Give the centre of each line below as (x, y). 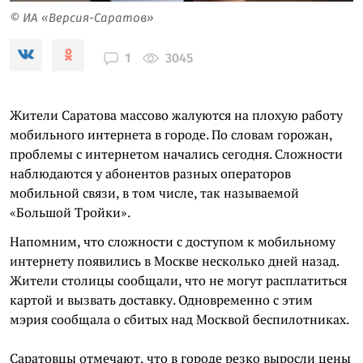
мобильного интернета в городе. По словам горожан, (171, 134)
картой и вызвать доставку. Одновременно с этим (161, 299)
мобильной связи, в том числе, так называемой (154, 192)
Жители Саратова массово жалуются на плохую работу (176, 115)
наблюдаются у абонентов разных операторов (150, 173)
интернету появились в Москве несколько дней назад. (174, 261)
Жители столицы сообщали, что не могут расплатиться (178, 280)
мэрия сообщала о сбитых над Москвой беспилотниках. (179, 319)
